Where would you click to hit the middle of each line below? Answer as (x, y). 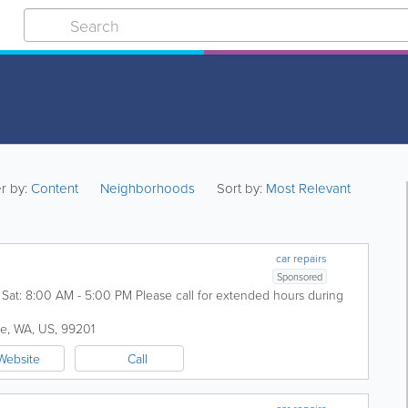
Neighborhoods (148, 188)
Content (57, 188)
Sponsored (300, 276)
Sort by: (240, 188)
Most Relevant (309, 188)
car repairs (302, 258)
